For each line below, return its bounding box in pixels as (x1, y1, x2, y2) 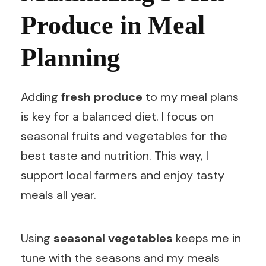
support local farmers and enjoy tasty (21, 167, 224, 183)
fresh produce (61, 89, 142, 105)
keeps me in (173, 230, 241, 246)
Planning (21, 43, 120, 73)
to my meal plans (142, 89, 239, 105)
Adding (21, 89, 61, 105)
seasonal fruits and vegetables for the (21, 128, 227, 144)
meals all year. (21, 187, 96, 203)
